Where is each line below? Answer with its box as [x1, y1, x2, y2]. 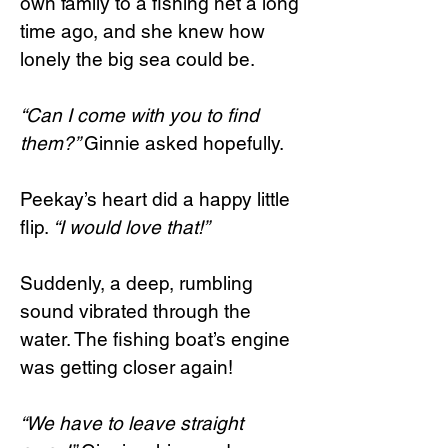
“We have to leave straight [20, 412, 243, 434]
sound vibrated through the [20, 300, 251, 322]
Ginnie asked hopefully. [84, 132, 284, 154]
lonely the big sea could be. [20, 48, 255, 70]
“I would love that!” [53, 216, 209, 238]
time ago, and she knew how [20, 20, 265, 42]
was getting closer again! [20, 356, 233, 378]
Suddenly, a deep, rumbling [20, 272, 253, 294]
